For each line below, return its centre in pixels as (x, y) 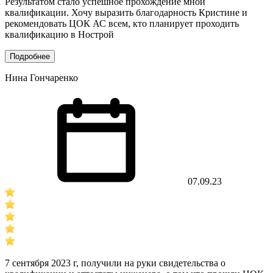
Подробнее (30, 56)
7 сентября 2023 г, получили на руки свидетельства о (115, 263)
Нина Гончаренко (41, 77)
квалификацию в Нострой (59, 34)
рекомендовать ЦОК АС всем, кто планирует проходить (122, 23)
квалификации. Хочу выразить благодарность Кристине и (126, 12)
